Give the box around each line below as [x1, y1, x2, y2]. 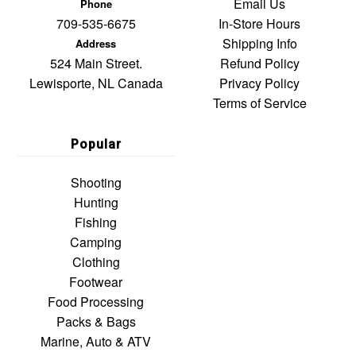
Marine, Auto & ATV [41, 332, 152, 351]
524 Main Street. [49, 54, 142, 73]
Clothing [72, 253, 120, 272]
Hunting [73, 193, 118, 212]
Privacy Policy [219, 74, 300, 93]
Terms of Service [212, 94, 307, 113]
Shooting [70, 173, 122, 192]
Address [75, 36, 117, 52]
